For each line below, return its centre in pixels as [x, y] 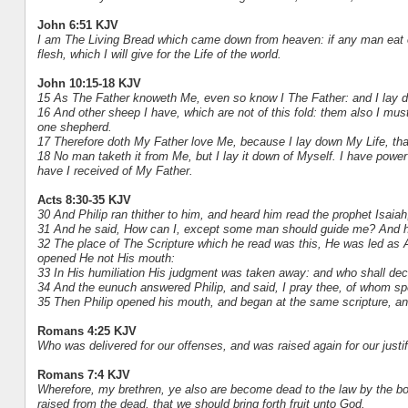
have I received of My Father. [115, 170]
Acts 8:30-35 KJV [84, 199]
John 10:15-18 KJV [89, 83]
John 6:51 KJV [77, 25]
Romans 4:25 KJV [87, 331]
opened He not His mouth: [106, 258]
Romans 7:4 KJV [83, 374]
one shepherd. [74, 127]
